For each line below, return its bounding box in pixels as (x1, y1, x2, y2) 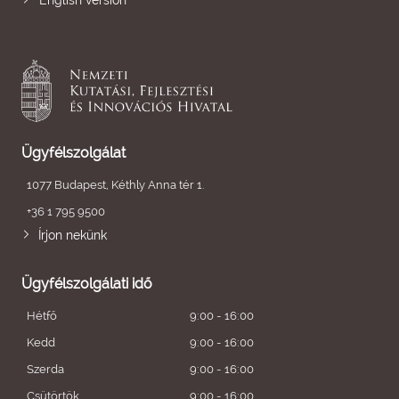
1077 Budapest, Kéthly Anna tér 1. (27, 178, 204, 191)
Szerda (27, 362, 64, 376)
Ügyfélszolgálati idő (21, 275, 152, 292)
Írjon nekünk (38, 228, 107, 242)
